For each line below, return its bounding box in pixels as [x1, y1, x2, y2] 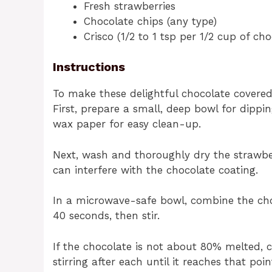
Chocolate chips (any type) [84, 15, 217, 27]
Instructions [53, 59, 125, 75]
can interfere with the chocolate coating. [53, 163, 258, 176]
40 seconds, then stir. [53, 209, 160, 222]
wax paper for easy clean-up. [53, 118, 201, 131]
